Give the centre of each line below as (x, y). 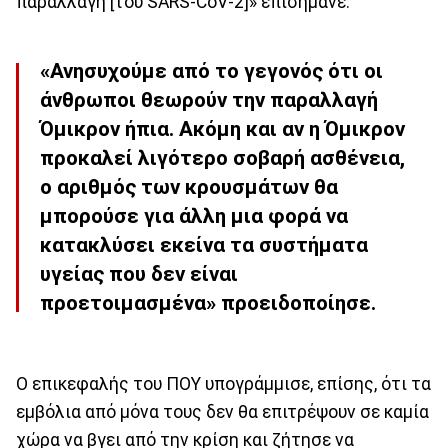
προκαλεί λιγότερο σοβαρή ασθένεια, (222, 158)
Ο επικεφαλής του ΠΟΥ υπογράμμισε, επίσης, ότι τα (223, 383)
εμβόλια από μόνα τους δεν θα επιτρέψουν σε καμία (222, 411)
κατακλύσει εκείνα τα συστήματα (204, 245)
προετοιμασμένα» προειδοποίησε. (208, 303)
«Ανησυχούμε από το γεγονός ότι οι (211, 71)
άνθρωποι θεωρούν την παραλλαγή (209, 100)
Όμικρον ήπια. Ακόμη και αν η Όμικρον (222, 129)
